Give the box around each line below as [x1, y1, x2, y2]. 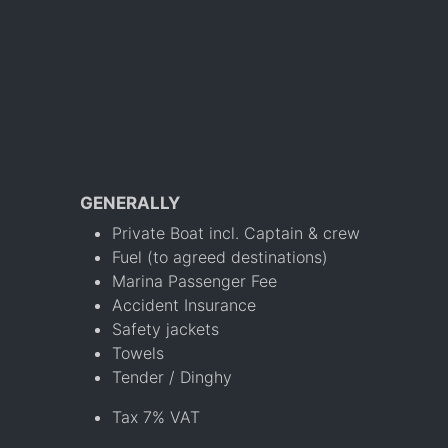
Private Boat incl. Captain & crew [112, 223, 360, 244]
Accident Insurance [112, 295, 256, 316]
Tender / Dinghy [112, 367, 232, 388]
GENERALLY [80, 193, 180, 214]
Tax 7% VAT [112, 407, 200, 428]
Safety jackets [112, 319, 219, 340]
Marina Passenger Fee [112, 271, 277, 292]
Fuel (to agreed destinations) [112, 247, 328, 268]
